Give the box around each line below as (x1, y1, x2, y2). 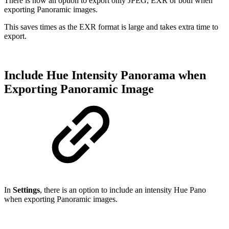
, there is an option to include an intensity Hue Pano (40, 186, 206, 195)
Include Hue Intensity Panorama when (4, 68, 206, 82)
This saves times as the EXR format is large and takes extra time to (4, 22, 218, 31)
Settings (13, 186, 40, 195)
